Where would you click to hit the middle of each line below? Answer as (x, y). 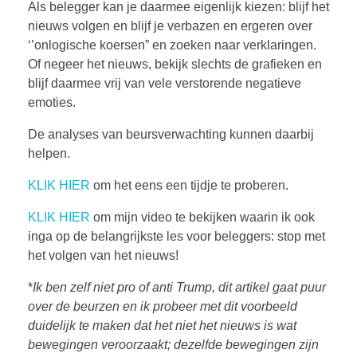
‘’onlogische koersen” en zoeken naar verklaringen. (172, 45)
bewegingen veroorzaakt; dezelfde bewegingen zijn (173, 344)
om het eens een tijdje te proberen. (189, 185)
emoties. (52, 102)
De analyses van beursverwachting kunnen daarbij (171, 134)
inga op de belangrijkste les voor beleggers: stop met (177, 236)
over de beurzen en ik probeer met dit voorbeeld (163, 306)
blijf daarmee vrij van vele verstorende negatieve (165, 83)
